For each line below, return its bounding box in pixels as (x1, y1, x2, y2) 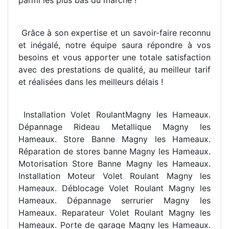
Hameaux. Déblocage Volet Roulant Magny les (18, 183, 211, 194)
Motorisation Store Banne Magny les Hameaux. (18, 158, 211, 169)
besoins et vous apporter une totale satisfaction (18, 52, 211, 63)
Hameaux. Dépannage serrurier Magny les (18, 195, 211, 206)
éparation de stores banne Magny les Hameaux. (24, 146, 211, 157)
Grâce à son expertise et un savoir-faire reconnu (18, 28, 211, 38)
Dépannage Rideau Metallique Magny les (18, 122, 211, 132)
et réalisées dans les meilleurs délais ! (18, 77, 163, 87)
